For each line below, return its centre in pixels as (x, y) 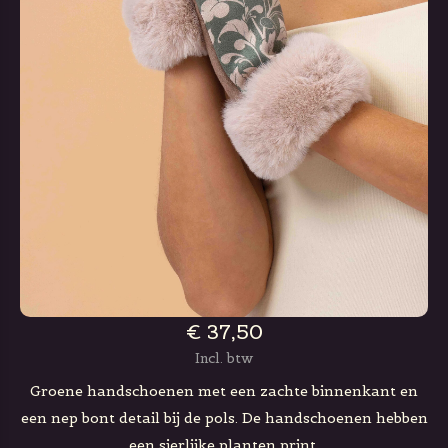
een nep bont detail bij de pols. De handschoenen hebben (224, 418)
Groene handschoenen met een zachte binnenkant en (224, 391)
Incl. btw (224, 358)
